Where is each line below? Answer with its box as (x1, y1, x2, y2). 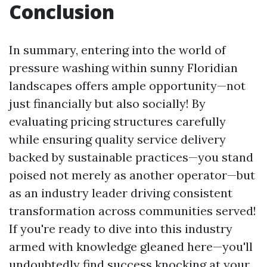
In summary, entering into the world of (9, 42, 226, 57)
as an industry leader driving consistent (9, 185, 232, 200)
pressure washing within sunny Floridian (9, 60, 238, 75)
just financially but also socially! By (9, 96, 206, 111)
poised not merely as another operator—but (9, 167, 255, 182)
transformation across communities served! (9, 203, 256, 218)
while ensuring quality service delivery (9, 132, 226, 147)
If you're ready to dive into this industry (9, 221, 232, 236)
